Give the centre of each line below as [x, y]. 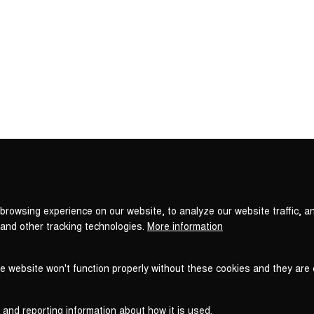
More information [185, 226]
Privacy [172, 143]
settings [175, 154]
